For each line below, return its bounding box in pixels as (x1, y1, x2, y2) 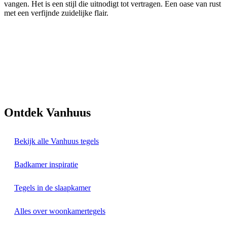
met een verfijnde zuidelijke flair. (4, 8, 108, 17)
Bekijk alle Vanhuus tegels (14, 136, 99, 145)
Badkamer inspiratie (14, 160, 78, 169)
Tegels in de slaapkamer (14, 183, 91, 192)
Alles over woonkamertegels (14, 206, 105, 215)
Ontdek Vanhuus (4, 105, 91, 119)
